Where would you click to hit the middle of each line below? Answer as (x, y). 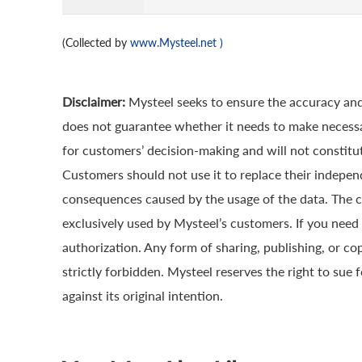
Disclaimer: (95, 101)
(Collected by (96, 42)
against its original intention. (143, 295)
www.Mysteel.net (175, 42)
